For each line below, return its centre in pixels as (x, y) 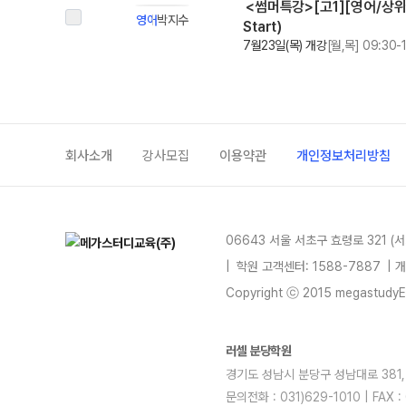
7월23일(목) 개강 (285, 45)
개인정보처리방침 (343, 156)
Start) (263, 27)
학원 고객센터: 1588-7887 (307, 266)
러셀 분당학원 (259, 351)
